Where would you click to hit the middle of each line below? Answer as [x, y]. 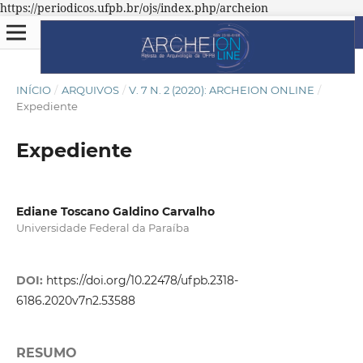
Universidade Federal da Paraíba [102, 227]
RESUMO [46, 353]
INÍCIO [33, 90]
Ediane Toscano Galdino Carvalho [115, 211]
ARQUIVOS [90, 90]
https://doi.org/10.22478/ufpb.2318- [142, 281]
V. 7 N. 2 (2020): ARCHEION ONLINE [222, 90]
